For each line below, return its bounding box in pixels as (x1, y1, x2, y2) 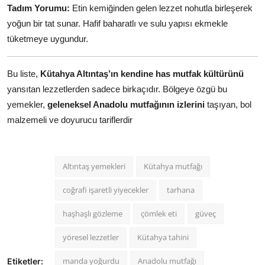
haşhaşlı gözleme (63, 208, 122, 219)
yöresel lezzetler (63, 231, 119, 243)
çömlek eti (141, 208, 177, 219)
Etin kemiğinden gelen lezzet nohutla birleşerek (70, 2, 253, 13)
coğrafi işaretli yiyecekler (63, 184, 148, 195)
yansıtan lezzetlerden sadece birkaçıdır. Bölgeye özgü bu (7, 83, 227, 94)
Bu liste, (7, 68, 40, 79)
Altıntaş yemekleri (63, 160, 125, 172)
